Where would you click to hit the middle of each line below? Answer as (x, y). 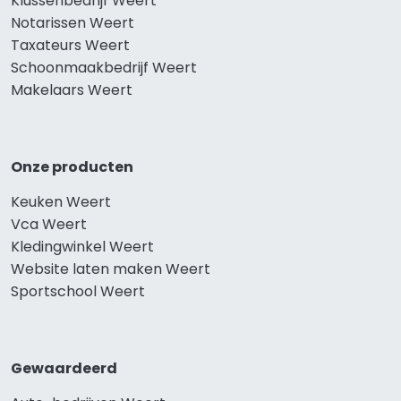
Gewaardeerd (64, 369)
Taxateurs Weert (70, 46)
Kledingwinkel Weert (82, 247)
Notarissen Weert (73, 23)
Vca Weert (49, 225)
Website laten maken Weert (111, 269)
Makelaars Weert (72, 90)
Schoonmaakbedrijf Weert (104, 68)
